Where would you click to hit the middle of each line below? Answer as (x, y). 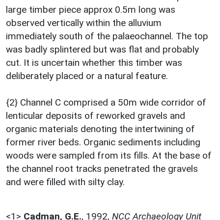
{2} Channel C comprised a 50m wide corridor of (106, 102)
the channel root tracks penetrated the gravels (102, 168)
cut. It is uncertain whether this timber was (94, 62)
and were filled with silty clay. (65, 182)
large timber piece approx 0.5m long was (91, 9)
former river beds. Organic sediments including (103, 142)
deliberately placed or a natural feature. (87, 76)
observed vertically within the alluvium (84, 23)
